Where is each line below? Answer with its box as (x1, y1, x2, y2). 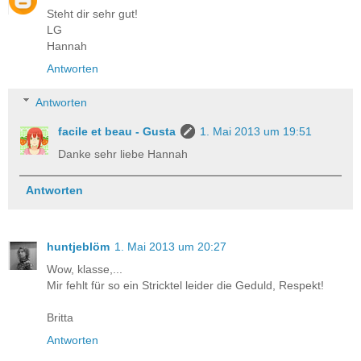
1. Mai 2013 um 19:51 (200, 124, 313, 138)
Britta (47, 310, 73, 324)
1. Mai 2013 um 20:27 (114, 239, 226, 253)
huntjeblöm (47, 239, 110, 253)
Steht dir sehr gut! (47, 7, 138, 21)
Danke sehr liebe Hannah (58, 147, 189, 160)
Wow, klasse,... (47, 262, 122, 276)
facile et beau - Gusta (58, 124, 176, 138)
